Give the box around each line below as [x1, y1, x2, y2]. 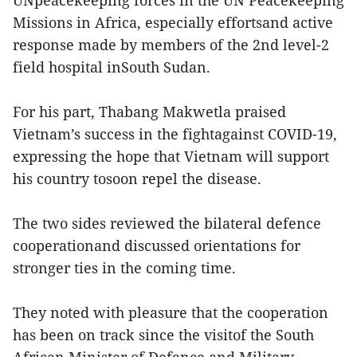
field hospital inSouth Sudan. [13, 57, 210, 76]
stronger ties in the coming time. [13, 258, 236, 277]
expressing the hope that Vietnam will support [13, 147, 329, 166]
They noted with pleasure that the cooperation [13, 303, 328, 322]
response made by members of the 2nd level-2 [13, 35, 329, 54]
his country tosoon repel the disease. [13, 169, 261, 188]
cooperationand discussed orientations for [13, 236, 300, 255]
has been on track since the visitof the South [13, 325, 314, 344]
